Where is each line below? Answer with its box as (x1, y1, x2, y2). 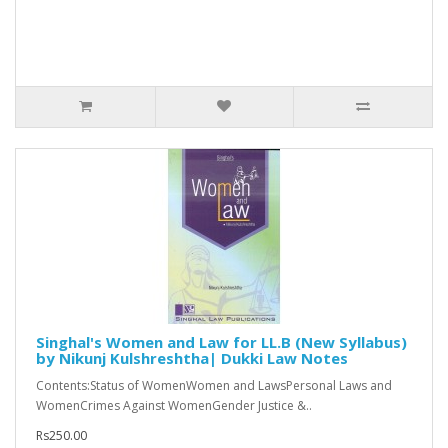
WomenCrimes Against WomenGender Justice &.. (36, 397, 312, 415)
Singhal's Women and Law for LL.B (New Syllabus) (36, 332, 407, 353)
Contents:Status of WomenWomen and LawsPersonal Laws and (36, 377, 392, 395)
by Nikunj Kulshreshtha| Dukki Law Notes (36, 348, 348, 369)
